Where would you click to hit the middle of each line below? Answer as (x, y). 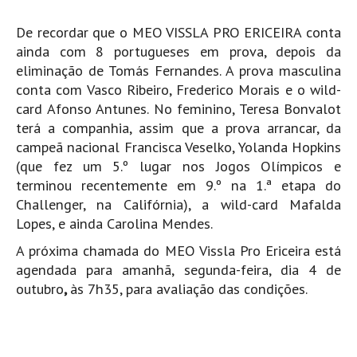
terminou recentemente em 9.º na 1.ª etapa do (178, 186)
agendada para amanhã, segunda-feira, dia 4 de (178, 270)
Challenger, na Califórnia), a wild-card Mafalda (178, 205)
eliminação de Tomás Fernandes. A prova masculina (178, 71)
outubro (40, 289)
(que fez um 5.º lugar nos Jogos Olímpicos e (178, 167)
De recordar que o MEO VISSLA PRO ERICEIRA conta (178, 33)
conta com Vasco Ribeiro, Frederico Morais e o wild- (178, 90)
